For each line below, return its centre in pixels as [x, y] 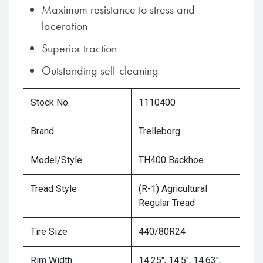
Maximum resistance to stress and [118, 9]
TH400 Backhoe [171, 160]
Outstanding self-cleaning [100, 70]
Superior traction [79, 48]
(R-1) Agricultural [173, 188]
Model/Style [56, 160]
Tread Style [54, 188]
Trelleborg [159, 131]
